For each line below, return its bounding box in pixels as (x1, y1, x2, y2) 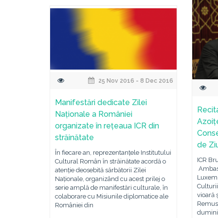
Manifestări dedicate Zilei (55, 98, 147, 108)
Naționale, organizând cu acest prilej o (55, 175, 165, 183)
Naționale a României (55, 109, 132, 119)
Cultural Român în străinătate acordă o (55, 158, 166, 165)
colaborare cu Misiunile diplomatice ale (55, 193, 168, 200)
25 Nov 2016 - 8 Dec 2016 (97, 77, 174, 85)
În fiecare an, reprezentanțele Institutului (55, 149, 171, 157)
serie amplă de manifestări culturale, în (55, 184, 168, 192)
